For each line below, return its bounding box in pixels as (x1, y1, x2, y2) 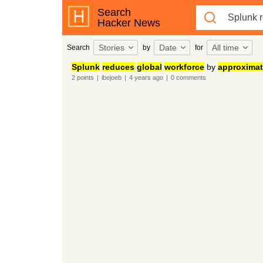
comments (174, 74, 206, 81)
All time (211, 43, 239, 52)
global (136, 62, 162, 72)
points (75, 74, 94, 81)
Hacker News (97, 17, 160, 29)
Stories (98, 43, 124, 52)
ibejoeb (101, 74, 122, 81)
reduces (102, 62, 134, 72)
